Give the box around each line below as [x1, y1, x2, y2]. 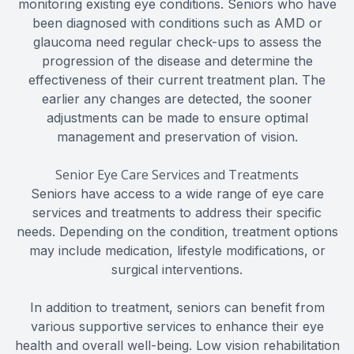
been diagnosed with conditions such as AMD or [32, 14, 322, 31]
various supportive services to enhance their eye [30, 318, 324, 334]
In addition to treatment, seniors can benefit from [29, 299, 325, 315]
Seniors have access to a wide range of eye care [30, 185, 324, 201]
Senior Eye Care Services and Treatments [55, 165, 299, 183]
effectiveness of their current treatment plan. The [28, 71, 326, 88]
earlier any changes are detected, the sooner [42, 90, 312, 107]
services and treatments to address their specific [32, 204, 322, 220]
